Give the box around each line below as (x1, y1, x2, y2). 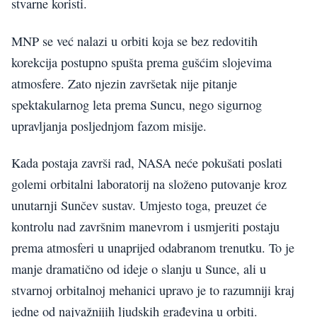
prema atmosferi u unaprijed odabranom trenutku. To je (11, 239, 294, 257)
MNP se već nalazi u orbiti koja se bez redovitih (11, 32, 258, 50)
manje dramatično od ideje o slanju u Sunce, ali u (11, 260, 266, 278)
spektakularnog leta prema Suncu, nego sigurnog (11, 96, 262, 113)
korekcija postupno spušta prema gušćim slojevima (11, 53, 272, 71)
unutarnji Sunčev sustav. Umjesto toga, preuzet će (11, 197, 267, 214)
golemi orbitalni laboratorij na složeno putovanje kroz (11, 175, 287, 193)
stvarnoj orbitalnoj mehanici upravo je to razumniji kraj (11, 282, 294, 299)
